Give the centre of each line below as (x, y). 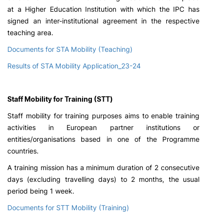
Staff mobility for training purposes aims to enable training (103, 116)
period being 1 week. (41, 191)
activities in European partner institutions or (103, 127)
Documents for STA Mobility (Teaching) (70, 49)
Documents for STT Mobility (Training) (69, 208)
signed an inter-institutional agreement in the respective (103, 21)
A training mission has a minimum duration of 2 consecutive (103, 167)
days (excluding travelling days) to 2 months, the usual (103, 179)
